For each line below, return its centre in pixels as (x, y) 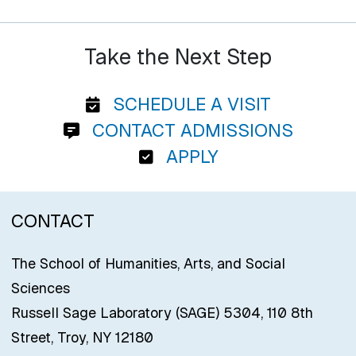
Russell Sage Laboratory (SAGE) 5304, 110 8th (162, 313)
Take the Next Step (178, 57)
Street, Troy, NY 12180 (82, 338)
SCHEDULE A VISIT (189, 104)
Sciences (40, 288)
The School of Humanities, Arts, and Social (148, 264)
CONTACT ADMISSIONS (190, 131)
